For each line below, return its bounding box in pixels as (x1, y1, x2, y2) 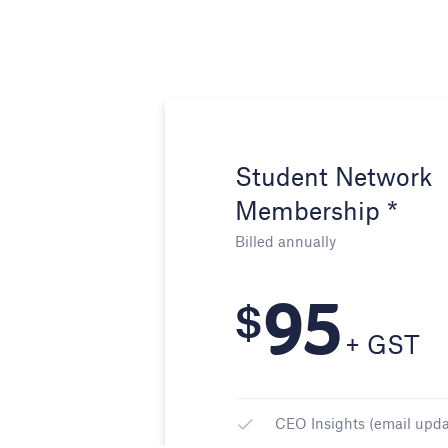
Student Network (235, 161, 433, 192)
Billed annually (235, 232, 337, 251)
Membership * (235, 195, 399, 226)
